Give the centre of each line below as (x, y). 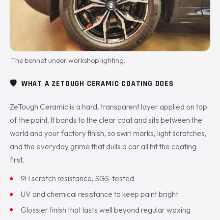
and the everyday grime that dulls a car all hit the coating (103, 146)
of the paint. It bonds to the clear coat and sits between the (106, 120)
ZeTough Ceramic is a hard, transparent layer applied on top (109, 107)
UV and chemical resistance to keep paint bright (100, 194)
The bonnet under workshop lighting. (68, 60)
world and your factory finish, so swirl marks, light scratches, (108, 133)
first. (17, 160)
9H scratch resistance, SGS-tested (78, 179)
